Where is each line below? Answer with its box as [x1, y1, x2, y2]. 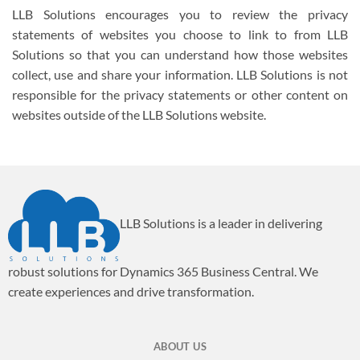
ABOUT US [153, 339, 207, 353]
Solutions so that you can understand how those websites [12, 47, 348, 63]
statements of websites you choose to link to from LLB [12, 27, 348, 43]
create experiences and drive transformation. [7, 283, 254, 299]
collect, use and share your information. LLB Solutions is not [12, 67, 348, 83]
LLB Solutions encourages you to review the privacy [12, 6, 348, 22]
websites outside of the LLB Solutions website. [12, 107, 266, 123]
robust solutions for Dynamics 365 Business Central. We [7, 263, 318, 279]
